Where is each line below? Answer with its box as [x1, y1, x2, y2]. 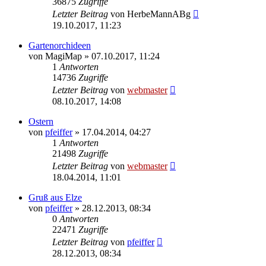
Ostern [28, 116, 53, 126]
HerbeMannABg [127, 8, 191, 19]
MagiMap [45, 50, 82, 61]
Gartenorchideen [28, 40, 91, 50]
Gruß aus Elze [28, 192, 82, 202]
